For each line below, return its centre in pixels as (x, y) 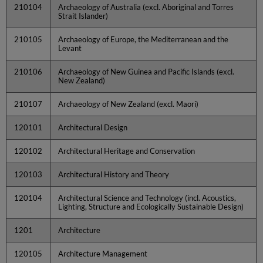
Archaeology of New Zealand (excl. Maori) (129, 104)
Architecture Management (103, 253)
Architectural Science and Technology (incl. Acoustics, (147, 198)
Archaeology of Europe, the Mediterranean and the (144, 39)
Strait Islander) (83, 16)
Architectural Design (93, 127)
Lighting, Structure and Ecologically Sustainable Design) (151, 206)
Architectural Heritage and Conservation (127, 151)
